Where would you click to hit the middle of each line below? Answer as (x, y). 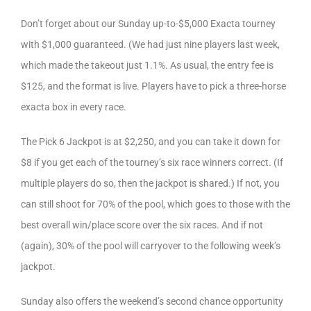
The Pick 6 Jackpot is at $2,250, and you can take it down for (151, 142)
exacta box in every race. (74, 107)
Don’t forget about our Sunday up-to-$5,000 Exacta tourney (148, 24)
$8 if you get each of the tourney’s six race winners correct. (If (152, 162)
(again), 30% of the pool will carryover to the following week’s (151, 246)
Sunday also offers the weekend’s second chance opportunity (152, 301)
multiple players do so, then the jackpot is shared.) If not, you (150, 183)
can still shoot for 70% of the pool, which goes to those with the (155, 204)
